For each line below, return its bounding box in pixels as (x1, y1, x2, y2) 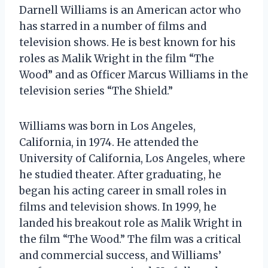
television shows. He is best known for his (19, 35, 236, 49)
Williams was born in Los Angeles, (19, 119, 196, 133)
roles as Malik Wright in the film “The (19, 51, 214, 65)
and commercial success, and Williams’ (19, 248, 221, 262)
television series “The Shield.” (19, 84, 173, 98)
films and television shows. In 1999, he (19, 200, 217, 214)
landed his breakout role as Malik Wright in (19, 216, 242, 230)
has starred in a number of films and (19, 19, 206, 33)
